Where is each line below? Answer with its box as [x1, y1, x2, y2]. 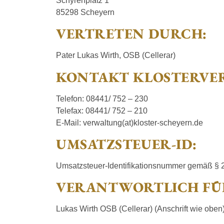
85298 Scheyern [56, 7, 114, 16]
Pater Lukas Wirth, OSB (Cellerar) [56, 51, 175, 60]
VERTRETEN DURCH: [56, 24, 207, 43]
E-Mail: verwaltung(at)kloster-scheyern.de [56, 118, 203, 127]
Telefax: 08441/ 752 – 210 [56, 106, 147, 115]
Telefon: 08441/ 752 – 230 [56, 94, 148, 103]
